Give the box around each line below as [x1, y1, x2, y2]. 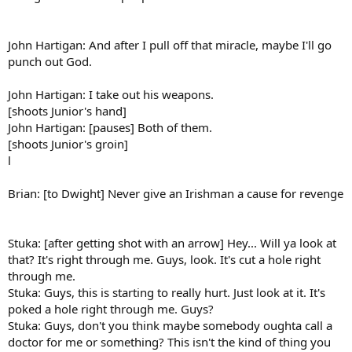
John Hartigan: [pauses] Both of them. [8, 119, 212, 135]
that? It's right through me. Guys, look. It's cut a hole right [8, 251, 321, 267]
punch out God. [8, 53, 92, 69]
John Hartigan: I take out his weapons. [8, 86, 214, 102]
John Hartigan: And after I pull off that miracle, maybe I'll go [8, 36, 332, 53]
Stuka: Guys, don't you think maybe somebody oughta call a [8, 317, 332, 333]
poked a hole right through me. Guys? [8, 300, 214, 317]
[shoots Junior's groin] [8, 135, 128, 152]
